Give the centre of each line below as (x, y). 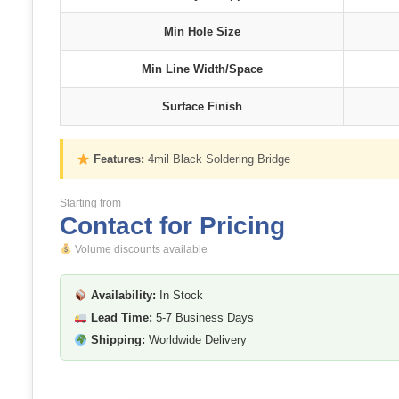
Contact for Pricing (173, 226)
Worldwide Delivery (196, 340)
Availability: (124, 296)
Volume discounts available (140, 250)
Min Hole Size (202, 32)
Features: (119, 159)
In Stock (180, 296)
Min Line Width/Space (202, 69)
